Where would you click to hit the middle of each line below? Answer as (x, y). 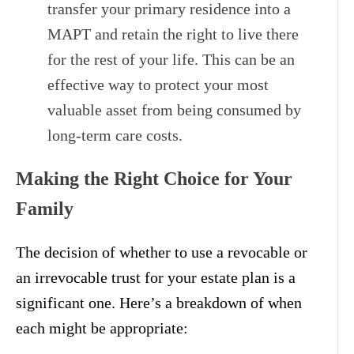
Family (45, 208)
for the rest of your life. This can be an (171, 59)
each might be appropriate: (102, 328)
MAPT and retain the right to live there (173, 34)
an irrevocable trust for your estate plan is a (156, 277)
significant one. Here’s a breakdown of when (159, 302)
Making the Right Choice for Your (154, 178)
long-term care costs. (115, 135)
